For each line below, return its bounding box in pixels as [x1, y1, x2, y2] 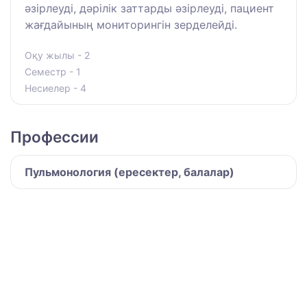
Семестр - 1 [25, 66, 81, 78]
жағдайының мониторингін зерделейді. [25, 18, 237, 32]
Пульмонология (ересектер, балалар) [25, 165, 234, 180]
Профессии [10, 127, 99, 147]
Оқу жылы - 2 [25, 49, 90, 62]
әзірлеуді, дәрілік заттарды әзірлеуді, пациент [25, 1, 274, 16]
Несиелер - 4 [25, 82, 86, 95]
